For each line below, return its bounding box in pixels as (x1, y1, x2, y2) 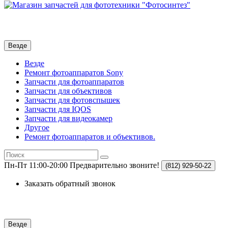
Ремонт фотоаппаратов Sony (24, 68, 123, 77)
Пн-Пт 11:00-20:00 (4, 161, 68, 170)
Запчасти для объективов (24, 87, 112, 96)
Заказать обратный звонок (24, 179, 116, 188)
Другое (24, 123, 49, 132)
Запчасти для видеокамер (24, 114, 112, 123)
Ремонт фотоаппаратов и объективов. (24, 132, 155, 141)
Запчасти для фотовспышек (24, 96, 120, 105)
